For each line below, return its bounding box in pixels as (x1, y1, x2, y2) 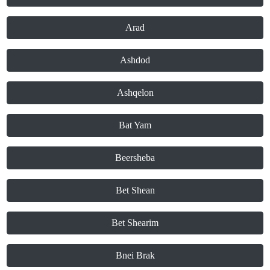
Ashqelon (116, 87, 154, 98)
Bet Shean (115, 185, 155, 196)
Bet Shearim (111, 218, 159, 228)
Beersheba (115, 152, 155, 163)
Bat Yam (119, 120, 151, 131)
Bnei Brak (115, 250, 155, 261)
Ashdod (120, 55, 150, 66)
